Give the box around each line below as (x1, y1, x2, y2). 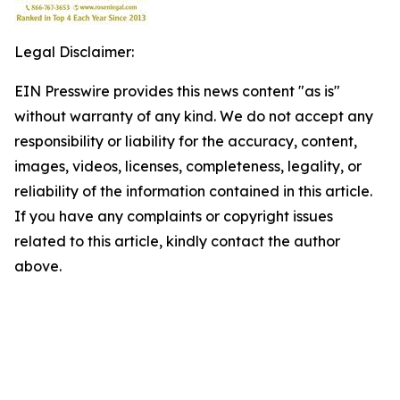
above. (14, 257, 62, 275)
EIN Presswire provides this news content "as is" (14, 82, 340, 100)
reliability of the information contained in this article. (14, 182, 372, 200)
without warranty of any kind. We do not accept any (14, 107, 373, 125)
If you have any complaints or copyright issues (14, 207, 333, 225)
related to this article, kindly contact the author (14, 232, 340, 250)
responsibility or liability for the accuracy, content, (14, 132, 357, 150)
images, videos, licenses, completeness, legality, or (14, 157, 362, 175)
